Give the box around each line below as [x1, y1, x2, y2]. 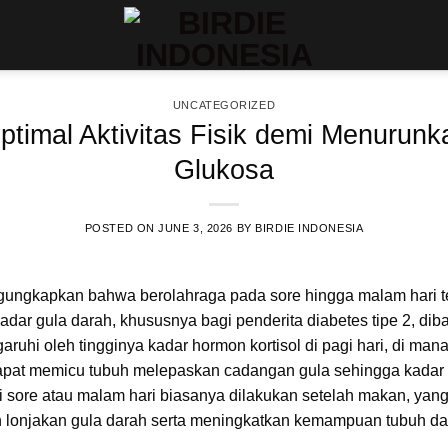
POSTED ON [84, 221, 159, 234]
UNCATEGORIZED [172, 99, 276, 111]
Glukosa [173, 153, 274, 185]
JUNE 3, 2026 [158, 221, 234, 234]
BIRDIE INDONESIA [255, 221, 364, 234]
